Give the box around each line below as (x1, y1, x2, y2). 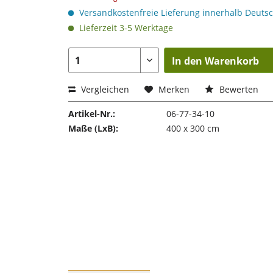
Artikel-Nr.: (68, 108, 115, 119)
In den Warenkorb (172, 54, 260, 68)
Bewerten (217, 83, 258, 95)
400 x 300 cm (166, 122, 219, 134)
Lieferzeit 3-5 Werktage (77, 22, 173, 34)
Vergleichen (79, 83, 129, 95)
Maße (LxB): (68, 122, 118, 134)
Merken (158, 83, 190, 95)
